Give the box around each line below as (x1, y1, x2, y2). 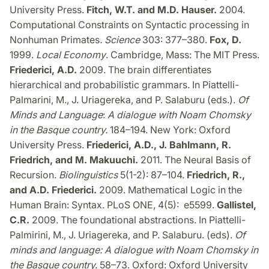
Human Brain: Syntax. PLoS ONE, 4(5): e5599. (10, 199, 217, 211)
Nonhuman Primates (10, 34, 100, 46)
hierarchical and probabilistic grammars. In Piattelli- (10, 79, 239, 91)
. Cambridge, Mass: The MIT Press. (106, 49, 259, 61)
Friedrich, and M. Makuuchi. (10, 154, 138, 166)
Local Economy (36, 49, 106, 61)
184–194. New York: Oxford (107, 124, 231, 136)
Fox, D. (210, 34, 241, 46)
